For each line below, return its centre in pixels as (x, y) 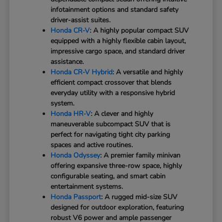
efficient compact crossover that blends (111, 82)
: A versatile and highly (148, 72)
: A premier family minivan (140, 155)
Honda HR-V (71, 113)
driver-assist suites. (81, 20)
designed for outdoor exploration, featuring (117, 207)
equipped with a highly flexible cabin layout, (118, 41)
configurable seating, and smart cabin (108, 176)
